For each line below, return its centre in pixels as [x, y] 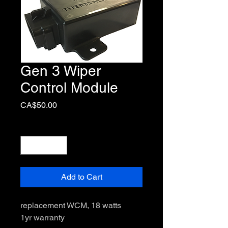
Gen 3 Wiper [61, 71]
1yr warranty [42, 218]
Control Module [69, 88]
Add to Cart [81, 177]
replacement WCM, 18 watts [71, 205]
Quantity [34, 127]
